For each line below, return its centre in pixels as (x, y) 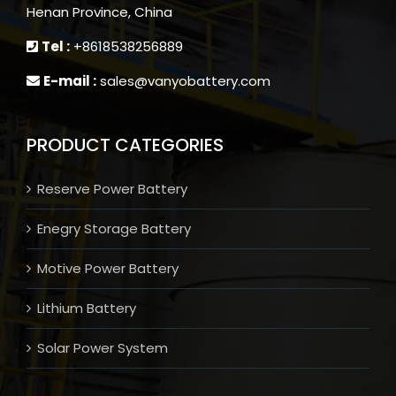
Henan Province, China (99, 11)
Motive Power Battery (108, 268)
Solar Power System (103, 347)
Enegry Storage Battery (114, 228)
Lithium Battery (87, 308)
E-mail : (70, 80)
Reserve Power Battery (112, 188)
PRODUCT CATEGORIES (125, 145)
